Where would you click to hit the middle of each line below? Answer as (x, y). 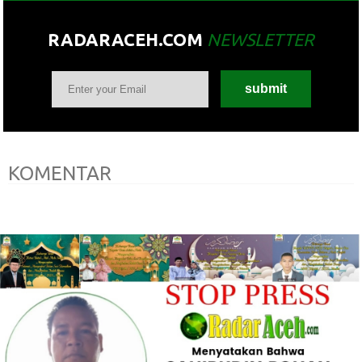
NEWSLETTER (261, 39)
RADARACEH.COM (127, 39)
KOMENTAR (60, 173)
